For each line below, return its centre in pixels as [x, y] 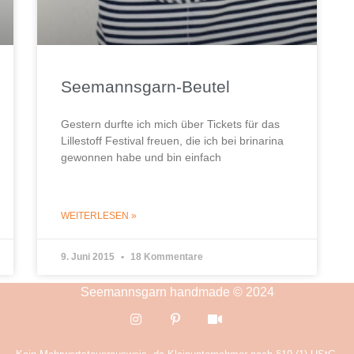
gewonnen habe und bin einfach [141, 157]
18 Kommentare [166, 256]
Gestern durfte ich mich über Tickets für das [171, 124]
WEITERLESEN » [99, 215]
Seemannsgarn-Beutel [146, 86]
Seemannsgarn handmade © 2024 [177, 292]
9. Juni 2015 [89, 256]
